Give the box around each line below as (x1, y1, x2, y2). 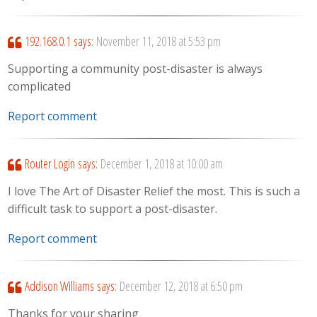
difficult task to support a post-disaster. (8, 200, 218, 217)
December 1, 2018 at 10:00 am (100, 155, 223, 173)
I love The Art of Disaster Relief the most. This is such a (8, 183, 301, 199)
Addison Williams (24, 277, 94, 295)
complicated (8, 78, 71, 94)
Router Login (24, 155, 75, 173)
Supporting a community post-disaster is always (8, 60, 263, 76)
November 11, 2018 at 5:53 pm (96, 33, 221, 50)
